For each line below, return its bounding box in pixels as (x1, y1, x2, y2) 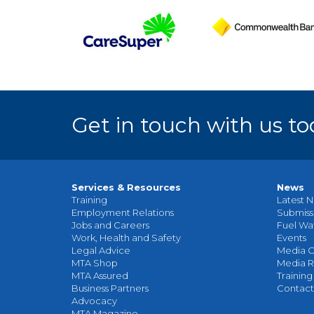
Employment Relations (71, 206, 174, 218)
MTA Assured (71, 269, 128, 281)
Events (276, 231, 306, 243)
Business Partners (71, 282, 149, 294)
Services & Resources (71, 181, 181, 193)
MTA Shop (71, 257, 118, 268)
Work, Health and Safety (71, 231, 181, 243)
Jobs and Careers (71, 219, 149, 231)
